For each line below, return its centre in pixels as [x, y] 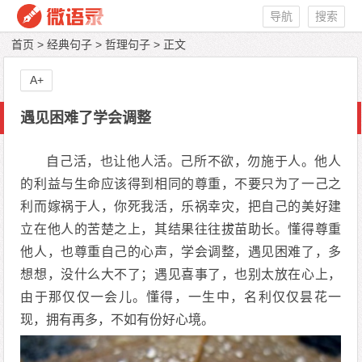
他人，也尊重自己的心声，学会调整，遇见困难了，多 [181, 252]
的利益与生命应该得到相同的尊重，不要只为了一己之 [181, 184]
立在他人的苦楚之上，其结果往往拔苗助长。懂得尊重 [181, 229]
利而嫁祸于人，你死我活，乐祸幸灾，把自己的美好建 [181, 206]
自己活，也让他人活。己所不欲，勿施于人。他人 [194, 161]
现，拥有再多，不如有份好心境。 [118, 320]
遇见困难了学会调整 [86, 118]
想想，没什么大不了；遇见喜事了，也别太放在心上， [181, 274]
